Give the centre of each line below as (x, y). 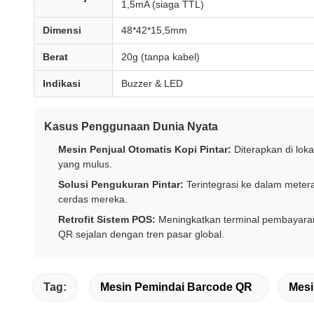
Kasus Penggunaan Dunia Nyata (131, 127)
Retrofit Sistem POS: (107, 219)
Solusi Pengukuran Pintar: (121, 184)
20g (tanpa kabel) (161, 57)
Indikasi (62, 83)
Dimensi (62, 30)
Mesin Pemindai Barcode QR (176, 287)
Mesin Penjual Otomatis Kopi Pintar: (145, 149)
